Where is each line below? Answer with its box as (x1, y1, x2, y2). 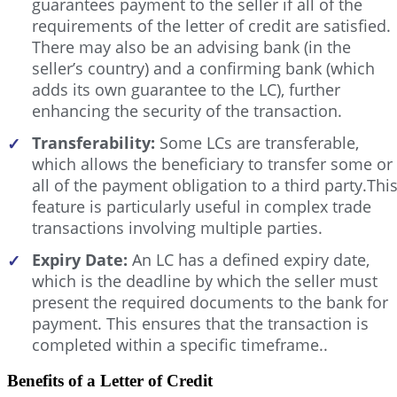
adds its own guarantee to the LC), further (32, 78, 340, 100)
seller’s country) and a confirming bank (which (32, 57, 375, 79)
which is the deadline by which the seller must (32, 269, 378, 292)
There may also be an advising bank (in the (32, 35, 351, 58)
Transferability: (32, 131, 160, 153)
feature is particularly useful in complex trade (32, 195, 371, 217)
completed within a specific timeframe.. (32, 333, 328, 355)
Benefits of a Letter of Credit (7, 371, 213, 391)
